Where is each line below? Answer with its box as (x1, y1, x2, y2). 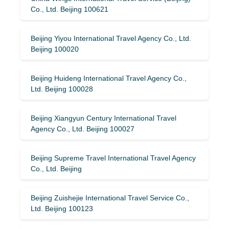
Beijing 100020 (31, 44, 79, 53)
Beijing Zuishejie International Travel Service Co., (31, 193, 189, 202)
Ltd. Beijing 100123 (31, 204, 93, 213)
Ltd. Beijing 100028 (31, 84, 93, 93)
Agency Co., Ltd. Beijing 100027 (31, 124, 134, 133)
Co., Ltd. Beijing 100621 (31, 5, 108, 13)
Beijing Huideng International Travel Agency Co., (31, 74, 187, 82)
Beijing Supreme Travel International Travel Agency (31, 153, 196, 162)
